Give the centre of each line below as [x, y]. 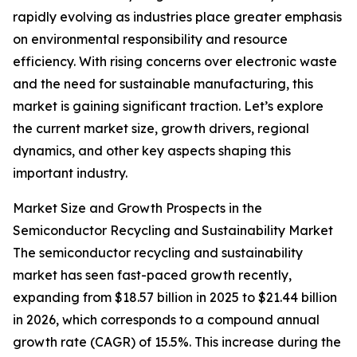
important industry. [70, 173]
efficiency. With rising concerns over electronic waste [175, 62]
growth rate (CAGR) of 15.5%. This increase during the [177, 342]
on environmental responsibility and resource [150, 39]
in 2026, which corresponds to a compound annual [166, 320]
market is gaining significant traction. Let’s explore [168, 106]
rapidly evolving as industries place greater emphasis [177, 17]
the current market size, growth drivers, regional [161, 129]
